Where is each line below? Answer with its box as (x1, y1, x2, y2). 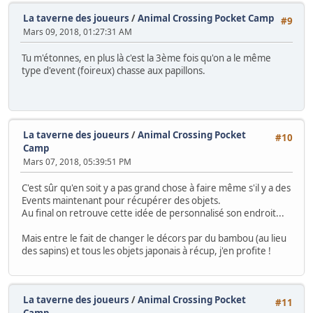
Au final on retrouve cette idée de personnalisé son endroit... (22, 206, 284, 219)
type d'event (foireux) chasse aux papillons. (22, 64, 205, 77)
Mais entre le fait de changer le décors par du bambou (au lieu (22, 231, 286, 245)
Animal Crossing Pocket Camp (138, 11, 274, 24)
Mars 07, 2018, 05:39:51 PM (23, 155, 131, 168)
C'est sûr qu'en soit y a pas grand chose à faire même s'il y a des (22, 181, 291, 194)
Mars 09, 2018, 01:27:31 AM (23, 25, 132, 38)
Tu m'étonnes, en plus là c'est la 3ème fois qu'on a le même (22, 51, 271, 64)
